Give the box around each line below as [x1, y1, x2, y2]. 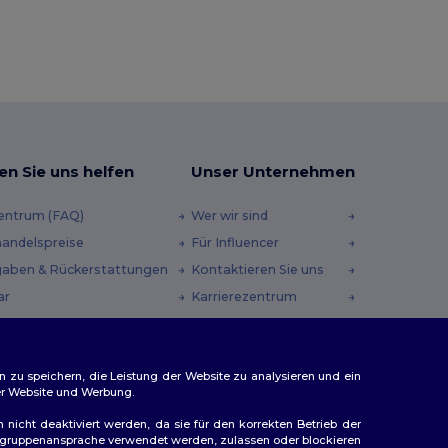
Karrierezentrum [190, 289, 297, 305]
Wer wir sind [190, 208, 268, 224]
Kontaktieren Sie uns [190, 262, 324, 278]
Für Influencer [190, 235, 279, 251]
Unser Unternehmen [190, 162, 355, 182]
